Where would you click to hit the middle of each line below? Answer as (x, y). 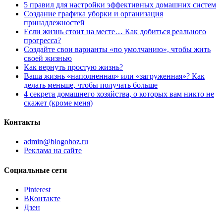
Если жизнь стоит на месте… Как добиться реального (115, 31)
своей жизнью (48, 58)
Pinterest (37, 190)
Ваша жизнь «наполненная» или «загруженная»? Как (114, 76)
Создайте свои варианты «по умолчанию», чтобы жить (117, 49)
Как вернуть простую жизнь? (73, 67)
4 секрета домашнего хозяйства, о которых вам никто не (119, 94)
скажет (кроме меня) (58, 103)
